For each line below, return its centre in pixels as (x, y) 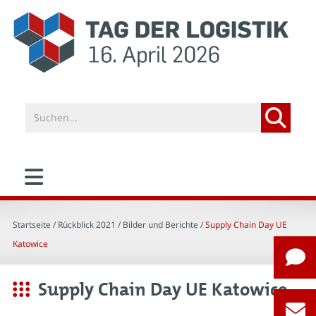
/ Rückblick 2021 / (87, 224)
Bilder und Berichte (160, 224)
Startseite (32, 224)
